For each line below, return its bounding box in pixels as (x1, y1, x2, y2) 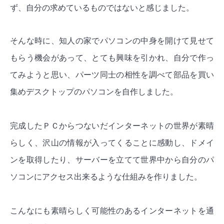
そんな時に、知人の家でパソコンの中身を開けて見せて (10, 36, 214, 45)
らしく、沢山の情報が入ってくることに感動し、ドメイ (10, 138, 214, 147)
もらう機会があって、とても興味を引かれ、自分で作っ (10, 53, 214, 62)
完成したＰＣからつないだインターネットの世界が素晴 (10, 121, 214, 130)
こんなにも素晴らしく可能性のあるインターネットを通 (10, 206, 214, 215)
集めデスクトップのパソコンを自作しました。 (10, 87, 178, 96)
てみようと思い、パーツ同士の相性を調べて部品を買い (10, 70, 214, 79)
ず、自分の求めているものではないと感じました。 (10, 3, 194, 12)
